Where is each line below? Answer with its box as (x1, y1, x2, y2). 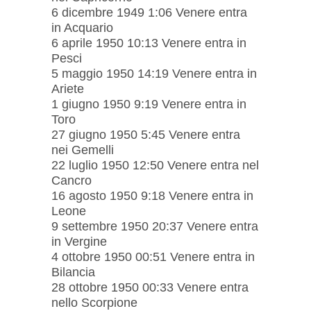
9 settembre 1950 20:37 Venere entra (51, 219, 258, 233)
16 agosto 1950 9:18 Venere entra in (51, 188, 253, 203)
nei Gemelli (51, 142, 114, 157)
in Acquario (51, 20, 113, 35)
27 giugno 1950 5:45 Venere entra (51, 127, 240, 142)
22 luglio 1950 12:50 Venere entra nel (51, 158, 259, 172)
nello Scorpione (51, 295, 137, 310)
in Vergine (51, 234, 107, 249)
